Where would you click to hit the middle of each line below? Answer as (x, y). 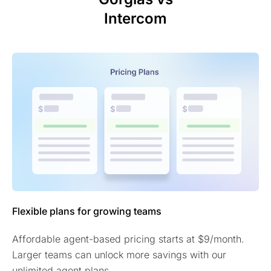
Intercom (135, 18)
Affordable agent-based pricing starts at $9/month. (128, 239)
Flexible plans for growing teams (87, 211)
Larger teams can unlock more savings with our (119, 254)
